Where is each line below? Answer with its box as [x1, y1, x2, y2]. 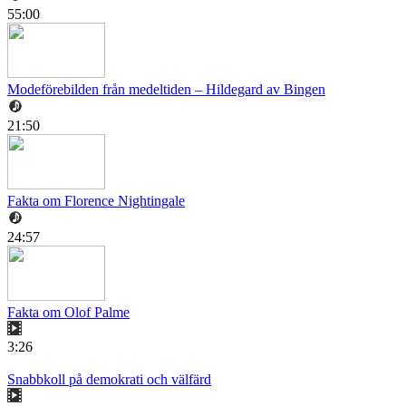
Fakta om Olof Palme [7, 304, 130, 321]
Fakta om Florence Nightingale [7, 193, 185, 209]
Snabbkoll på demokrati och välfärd [7, 372, 211, 388]
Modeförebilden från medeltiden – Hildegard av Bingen [7, 82, 325, 98]
